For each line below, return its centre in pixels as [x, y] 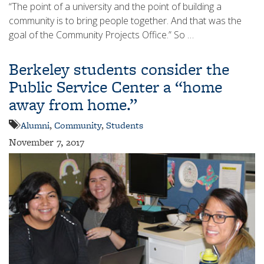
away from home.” [73, 104]
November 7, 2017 [47, 142]
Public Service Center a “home [115, 87]
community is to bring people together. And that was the [125, 20]
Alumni [35, 125]
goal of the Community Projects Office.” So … [101, 34]
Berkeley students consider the [119, 69]
